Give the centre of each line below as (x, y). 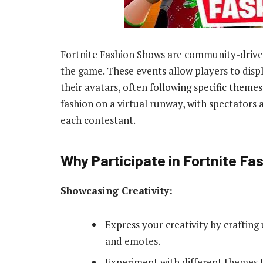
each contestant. (98, 120)
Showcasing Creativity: (117, 190)
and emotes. (133, 241)
